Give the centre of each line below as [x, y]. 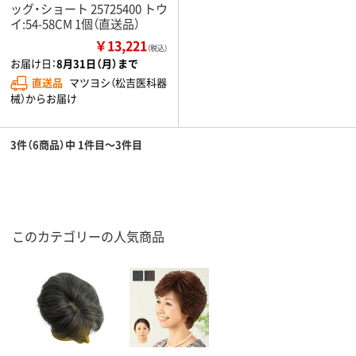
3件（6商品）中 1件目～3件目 [76, 144]
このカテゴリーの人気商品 [88, 236]
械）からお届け [44, 98]
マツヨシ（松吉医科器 [118, 82]
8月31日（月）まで [97, 63]
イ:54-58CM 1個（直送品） [75, 23]
